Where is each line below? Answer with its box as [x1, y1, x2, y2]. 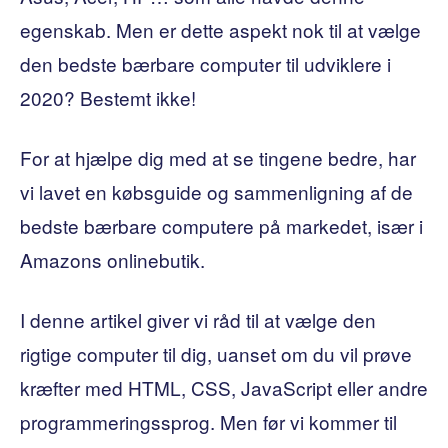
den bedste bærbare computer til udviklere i [20, 49, 391, 77]
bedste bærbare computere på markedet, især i [20, 211, 423, 239]
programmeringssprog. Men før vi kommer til [20, 407, 397, 435]
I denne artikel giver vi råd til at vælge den [20, 305, 376, 333]
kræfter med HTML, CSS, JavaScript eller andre [20, 373, 428, 401]
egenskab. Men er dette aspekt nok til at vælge [20, 15, 421, 43]
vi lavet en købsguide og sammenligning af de [20, 177, 413, 205]
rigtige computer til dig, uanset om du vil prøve [20, 339, 412, 367]
